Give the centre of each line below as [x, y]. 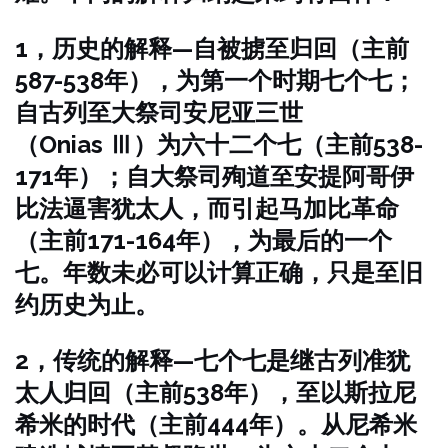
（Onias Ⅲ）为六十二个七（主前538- [219, 144]
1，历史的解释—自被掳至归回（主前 [212, 48]
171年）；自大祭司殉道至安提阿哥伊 [214, 176]
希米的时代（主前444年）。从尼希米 [216, 424]
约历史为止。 [87, 304]
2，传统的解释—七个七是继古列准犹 [212, 360]
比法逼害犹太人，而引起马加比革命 [207, 208]
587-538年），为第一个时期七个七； [215, 80]
